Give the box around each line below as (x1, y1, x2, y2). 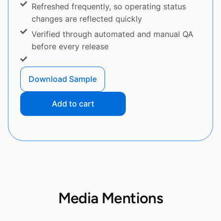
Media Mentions (58, 189, 163, 208)
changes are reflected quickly (31, 14, 142, 24)
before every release (31, 41, 109, 52)
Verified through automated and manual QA (31, 29, 193, 39)
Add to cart (52, 99, 94, 109)
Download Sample (29, 74, 97, 84)
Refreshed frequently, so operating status (31, 1, 186, 12)
